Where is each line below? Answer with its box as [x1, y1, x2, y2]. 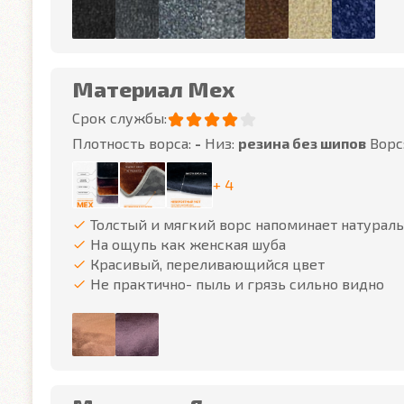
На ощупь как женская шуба [90, 235, 286, 252]
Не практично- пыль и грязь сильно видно [90, 275, 384, 292]
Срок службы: [72, 109, 167, 126]
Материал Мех [72, 76, 234, 102]
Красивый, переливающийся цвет [90, 255, 325, 272]
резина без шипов [238, 134, 366, 151]
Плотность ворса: [72, 134, 195, 151]
